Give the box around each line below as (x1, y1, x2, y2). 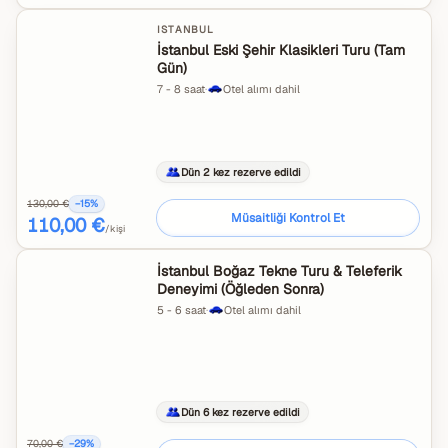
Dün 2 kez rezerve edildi (181, 164, 301, 179)
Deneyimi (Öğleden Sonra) (157, 280, 324, 298)
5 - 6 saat (157, 303, 206, 317)
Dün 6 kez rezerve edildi (181, 404, 300, 419)
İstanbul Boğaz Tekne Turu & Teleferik (157, 262, 402, 280)
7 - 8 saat (157, 82, 205, 96)
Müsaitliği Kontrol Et (231, 210, 345, 226)
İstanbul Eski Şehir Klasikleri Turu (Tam (157, 41, 405, 59)
